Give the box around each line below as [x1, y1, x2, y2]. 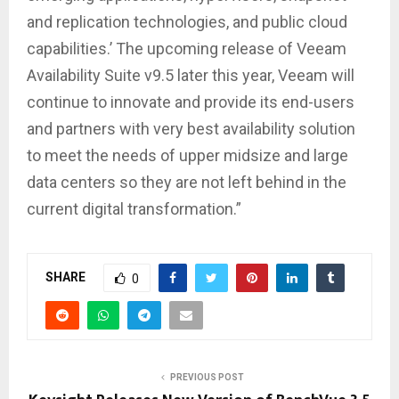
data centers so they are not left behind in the [27, 173, 346, 192]
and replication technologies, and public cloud [27, 12, 347, 32]
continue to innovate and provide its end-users [27, 93, 354, 112]
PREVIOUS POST [169, 372, 244, 383]
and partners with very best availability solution [27, 119, 355, 139]
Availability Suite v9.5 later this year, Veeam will [27, 66, 354, 85]
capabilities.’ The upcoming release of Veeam [27, 39, 346, 59]
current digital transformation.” [27, 199, 241, 219]
